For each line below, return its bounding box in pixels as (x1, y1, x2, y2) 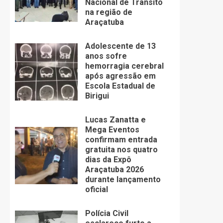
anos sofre (85, 51, 127, 61)
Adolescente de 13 (85, 41, 156, 51)
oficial (85, 185, 108, 195)
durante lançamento (85, 175, 161, 185)
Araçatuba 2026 (85, 165, 144, 175)
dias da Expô (85, 155, 131, 165)
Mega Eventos (85, 125, 139, 135)
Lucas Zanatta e (85, 115, 146, 125)
